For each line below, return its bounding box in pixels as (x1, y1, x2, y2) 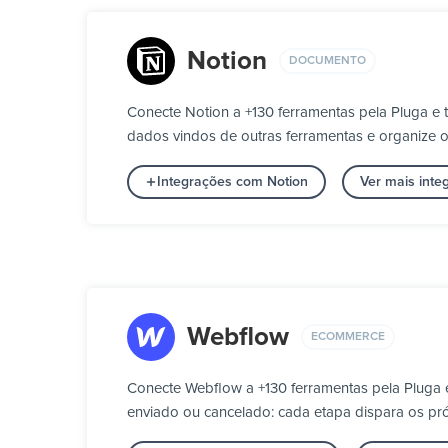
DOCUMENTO (289, 54, 366, 67)
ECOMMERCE (311, 330, 385, 343)
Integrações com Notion (157, 175, 308, 190)
